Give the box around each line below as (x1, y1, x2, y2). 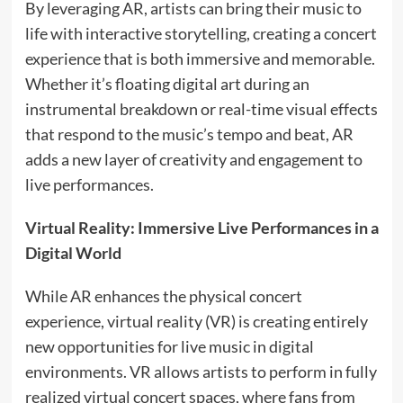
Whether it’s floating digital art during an (24, 74, 309, 94)
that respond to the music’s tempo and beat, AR (24, 124, 354, 145)
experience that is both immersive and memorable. (24, 49, 375, 69)
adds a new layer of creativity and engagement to (24, 149, 363, 170)
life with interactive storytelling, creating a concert (24, 23, 377, 44)
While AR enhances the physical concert (24, 286, 302, 307)
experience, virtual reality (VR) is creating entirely (24, 311, 368, 332)
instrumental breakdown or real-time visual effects (24, 99, 378, 120)
